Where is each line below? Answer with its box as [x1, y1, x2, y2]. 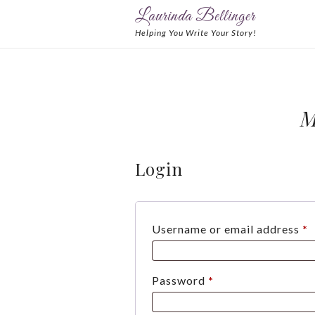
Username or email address [152, 222, 302, 236]
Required [213, 273, 262, 286]
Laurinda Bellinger [135, 6, 255, 27]
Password [152, 274, 208, 287]
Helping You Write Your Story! [135, 27, 257, 38]
